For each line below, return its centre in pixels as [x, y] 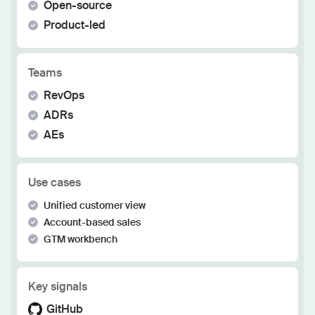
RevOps [64, 95]
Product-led [75, 25]
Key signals [58, 287]
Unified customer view [95, 205]
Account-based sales [92, 222]
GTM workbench [81, 239]
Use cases [54, 182]
